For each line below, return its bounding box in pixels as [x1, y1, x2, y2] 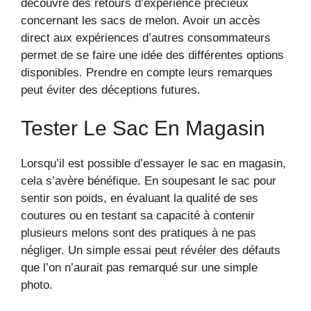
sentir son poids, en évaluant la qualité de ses [21, 192, 258, 205]
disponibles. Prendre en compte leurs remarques [21, 65, 273, 79]
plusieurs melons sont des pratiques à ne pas [21, 226, 256, 240]
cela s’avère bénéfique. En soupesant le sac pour [21, 174, 276, 188]
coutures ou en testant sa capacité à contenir [21, 209, 255, 223]
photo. [21, 278, 53, 292]
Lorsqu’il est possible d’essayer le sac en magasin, [21, 157, 286, 171]
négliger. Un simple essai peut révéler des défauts [21, 244, 280, 258]
